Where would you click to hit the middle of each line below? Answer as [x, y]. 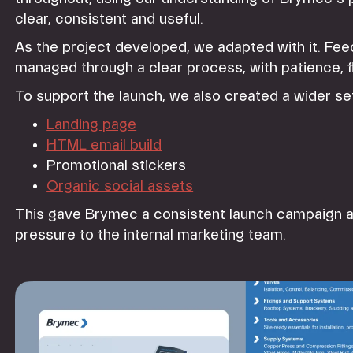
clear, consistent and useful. [110, 19]
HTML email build [104, 145]
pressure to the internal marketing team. [151, 235]
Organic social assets [120, 186]
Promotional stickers [117, 166]
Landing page [92, 125]
